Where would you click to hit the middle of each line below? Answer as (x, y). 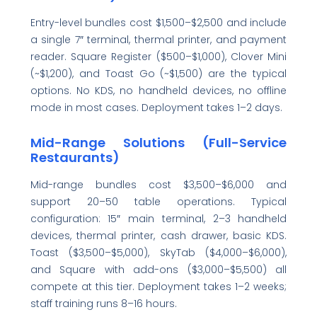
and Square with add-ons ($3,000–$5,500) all (158, 269)
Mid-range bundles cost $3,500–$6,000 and (158, 184)
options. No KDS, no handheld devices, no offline (158, 90)
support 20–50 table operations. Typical (158, 201)
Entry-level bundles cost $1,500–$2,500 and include (158, 22)
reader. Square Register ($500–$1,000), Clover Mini (158, 56)
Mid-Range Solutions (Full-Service (158, 143)
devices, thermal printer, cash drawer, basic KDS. (158, 235)
